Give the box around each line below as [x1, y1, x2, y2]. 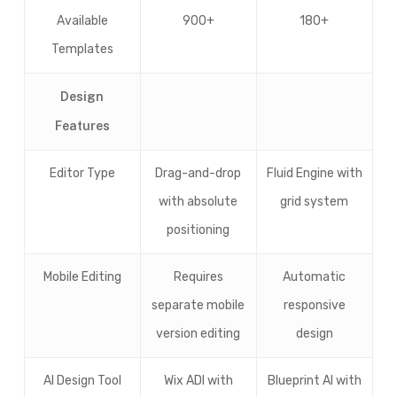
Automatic [283, 269, 346, 284]
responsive [283, 298, 346, 313]
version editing [156, 326, 241, 341]
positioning [167, 222, 230, 237]
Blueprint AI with [267, 373, 362, 388]
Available [56, 13, 108, 28]
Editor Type [49, 166, 115, 181]
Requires [173, 269, 223, 284]
